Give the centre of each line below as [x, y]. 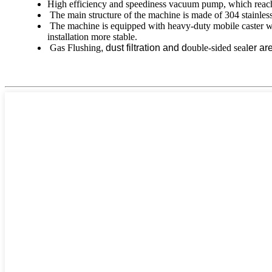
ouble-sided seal [218, 48]
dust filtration [133, 48]
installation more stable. [92, 37]
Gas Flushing [74, 48]
